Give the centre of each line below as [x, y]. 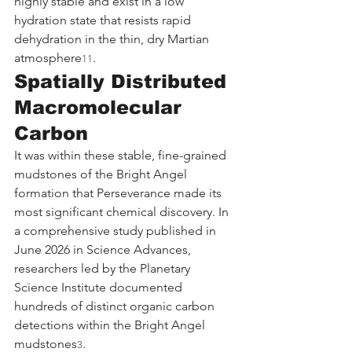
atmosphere [48, 57]
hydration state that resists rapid [104, 20]
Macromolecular [101, 107]
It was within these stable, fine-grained [122, 155]
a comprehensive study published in [117, 230]
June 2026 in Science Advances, [104, 249]
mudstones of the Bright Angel [102, 174]
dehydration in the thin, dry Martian [113, 38]
